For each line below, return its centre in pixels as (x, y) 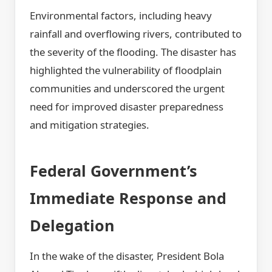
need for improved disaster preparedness (127, 107)
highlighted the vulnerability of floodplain (126, 70)
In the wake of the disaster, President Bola (127, 256)
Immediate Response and (128, 198)
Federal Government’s (114, 171)
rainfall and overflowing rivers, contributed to (136, 34)
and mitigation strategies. (90, 125)
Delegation (72, 226)
